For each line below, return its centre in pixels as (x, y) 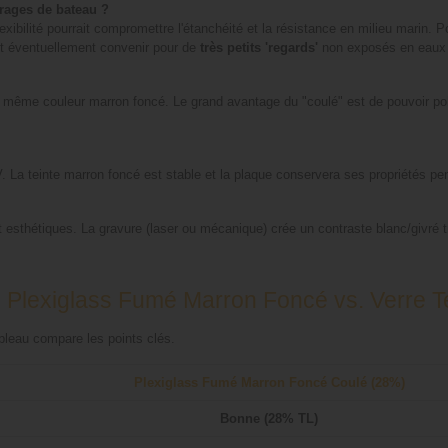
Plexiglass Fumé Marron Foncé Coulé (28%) (269, 383)
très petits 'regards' (259, 48)
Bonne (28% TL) (269, 419)
